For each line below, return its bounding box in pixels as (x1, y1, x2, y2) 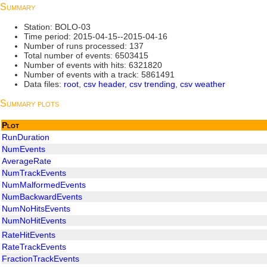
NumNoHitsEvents (2, 203, 70, 213)
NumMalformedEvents (2, 179, 86, 190)
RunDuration (2, 132, 49, 142)
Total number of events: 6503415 (24, 51, 148, 61)
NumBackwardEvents (2, 191, 82, 201)
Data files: (24, 79, 64, 89)
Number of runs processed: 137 (24, 41, 144, 51)
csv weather (180, 79, 225, 89)
